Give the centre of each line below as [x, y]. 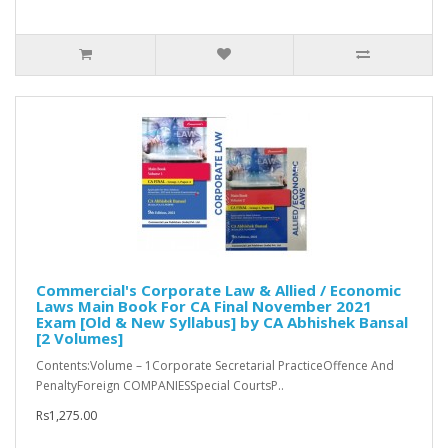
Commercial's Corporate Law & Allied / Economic [218, 290]
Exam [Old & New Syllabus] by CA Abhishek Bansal [222, 322]
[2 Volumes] [79, 338]
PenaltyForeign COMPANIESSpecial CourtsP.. [160, 386]
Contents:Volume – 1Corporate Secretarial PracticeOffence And [215, 366]
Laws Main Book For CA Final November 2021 [204, 306]
